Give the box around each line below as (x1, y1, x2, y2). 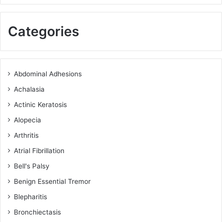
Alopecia (14, 116, 41, 124)
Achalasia (14, 85, 45, 94)
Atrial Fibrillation (14, 147, 64, 155)
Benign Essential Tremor (14, 177, 91, 186)
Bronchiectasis (14, 208, 61, 217)
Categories (8, 23, 79, 40)
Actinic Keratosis (14, 101, 67, 109)
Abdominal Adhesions (14, 70, 82, 78)
